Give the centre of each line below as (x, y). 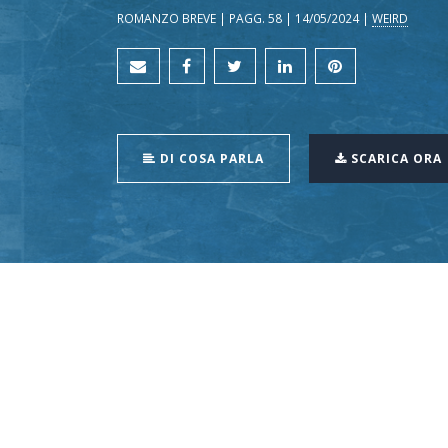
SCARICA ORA (394, 159)
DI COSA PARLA (210, 159)
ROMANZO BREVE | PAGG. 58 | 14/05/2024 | (244, 18)
